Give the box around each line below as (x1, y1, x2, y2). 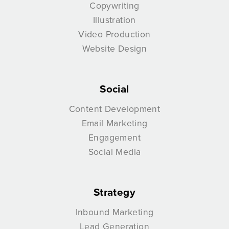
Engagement (88, 130, 141, 144)
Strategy (93, 184, 136, 200)
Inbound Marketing (75, 205, 154, 218)
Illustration (93, 13, 136, 26)
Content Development (68, 102, 161, 115)
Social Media (88, 145, 141, 158)
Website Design (82, 41, 147, 55)
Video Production (78, 27, 151, 40)
